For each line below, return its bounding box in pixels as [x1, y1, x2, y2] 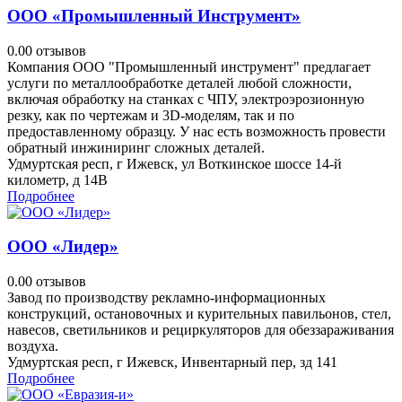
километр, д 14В [7, 171, 108, 188]
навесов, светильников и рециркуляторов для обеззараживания [7, 321, 394, 337]
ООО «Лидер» [7, 237, 118, 257]
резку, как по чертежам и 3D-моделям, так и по [7, 107, 294, 123]
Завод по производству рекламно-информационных [7, 289, 326, 305]
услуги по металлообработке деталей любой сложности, [7, 74, 352, 91]
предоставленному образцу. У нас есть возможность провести [7, 123, 386, 139]
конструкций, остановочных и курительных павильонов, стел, [7, 305, 391, 321]
